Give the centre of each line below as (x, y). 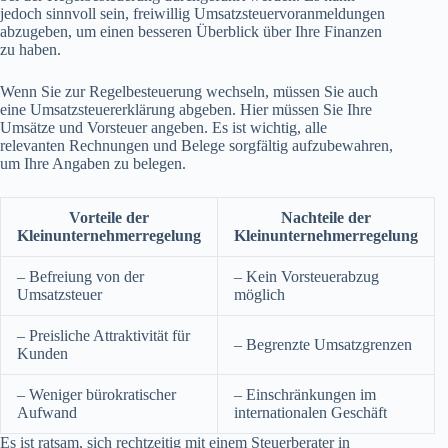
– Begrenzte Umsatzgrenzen (323, 345)
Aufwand (47, 413)
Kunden (42, 354)
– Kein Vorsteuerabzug (306, 277)
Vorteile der (109, 218)
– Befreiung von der (80, 277)
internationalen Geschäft (310, 413)
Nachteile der (326, 218)
